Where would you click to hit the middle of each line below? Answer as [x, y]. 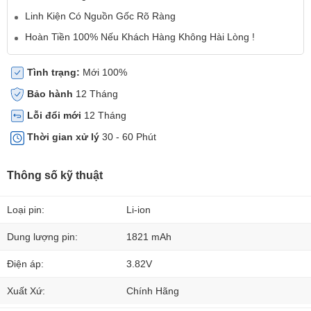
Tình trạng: [53, 72]
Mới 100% [103, 72]
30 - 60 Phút [128, 137]
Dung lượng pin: [42, 236]
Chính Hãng [153, 291]
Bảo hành [50, 93]
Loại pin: [26, 209]
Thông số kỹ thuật [55, 175]
